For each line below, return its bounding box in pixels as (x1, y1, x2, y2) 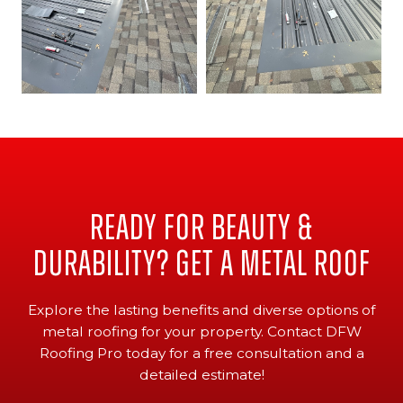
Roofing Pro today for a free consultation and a (39, 345, 364, 363)
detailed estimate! (139, 366, 264, 384)
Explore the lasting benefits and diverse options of (28, 301, 375, 319)
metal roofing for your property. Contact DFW (41, 323, 362, 341)
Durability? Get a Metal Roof (32, 245, 371, 283)
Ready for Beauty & (90, 209, 313, 247)
